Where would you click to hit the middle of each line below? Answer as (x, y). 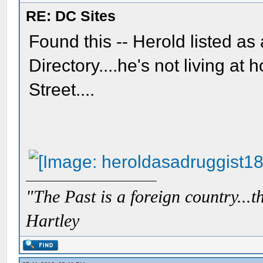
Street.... (62, 90)
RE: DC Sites (71, 16)
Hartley (53, 221)
